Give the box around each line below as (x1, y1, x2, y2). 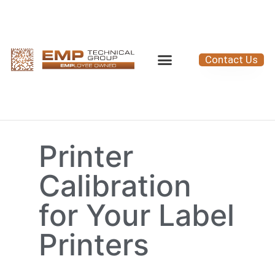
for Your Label (38, 196, 234, 233)
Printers (38, 226, 149, 263)
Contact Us (205, 53, 258, 66)
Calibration (38, 167, 192, 204)
